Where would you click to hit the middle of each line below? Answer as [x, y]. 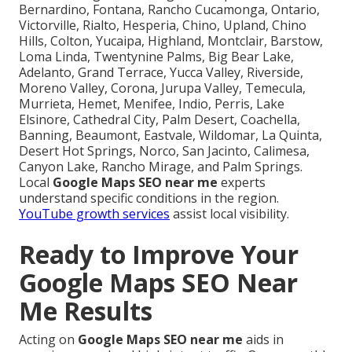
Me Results [86, 311]
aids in [263, 340]
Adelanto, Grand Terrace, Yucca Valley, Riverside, [161, 73]
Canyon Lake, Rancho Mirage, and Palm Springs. [161, 167]
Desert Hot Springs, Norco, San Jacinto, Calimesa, [164, 151]
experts [242, 183]
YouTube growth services [94, 214]
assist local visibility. [229, 214]
